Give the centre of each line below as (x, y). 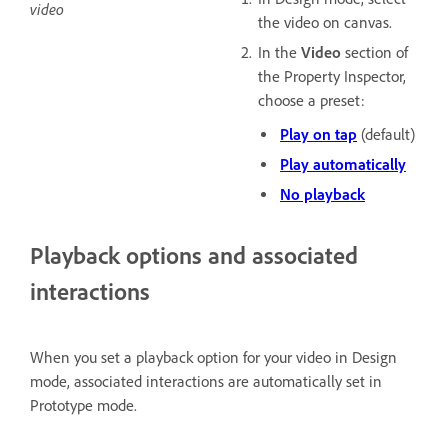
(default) (386, 134)
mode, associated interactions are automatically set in (206, 381)
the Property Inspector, (332, 76)
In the (279, 52)
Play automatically (343, 164)
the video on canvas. (325, 22)
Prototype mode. (83, 405)
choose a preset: (311, 100)
